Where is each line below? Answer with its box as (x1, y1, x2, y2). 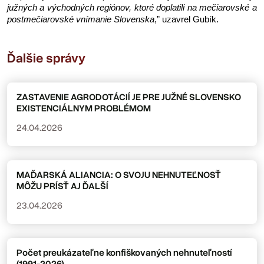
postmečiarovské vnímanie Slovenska (7, 14, 154, 24)
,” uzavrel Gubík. (154, 14, 221, 24)
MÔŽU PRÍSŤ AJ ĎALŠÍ (16, 179, 108, 193)
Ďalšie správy (7, 49, 85, 67)
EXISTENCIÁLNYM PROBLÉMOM (16, 101, 151, 115)
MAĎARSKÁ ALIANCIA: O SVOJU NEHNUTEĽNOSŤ (16, 168, 221, 181)
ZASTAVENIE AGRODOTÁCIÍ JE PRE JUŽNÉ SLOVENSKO (16, 90, 241, 104)
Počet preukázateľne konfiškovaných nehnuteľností (16, 246, 232, 259)
